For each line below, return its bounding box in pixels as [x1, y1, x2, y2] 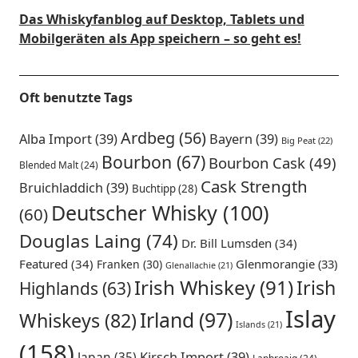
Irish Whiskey [133, 274, 255, 300]
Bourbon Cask [208, 153, 305, 173]
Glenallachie [165, 260, 216, 271]
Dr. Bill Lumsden [181, 235, 272, 251]
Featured [18, 256, 68, 272]
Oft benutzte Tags [18, 89, 133, 106]
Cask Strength [200, 175, 308, 197]
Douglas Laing [18, 229, 141, 253]
